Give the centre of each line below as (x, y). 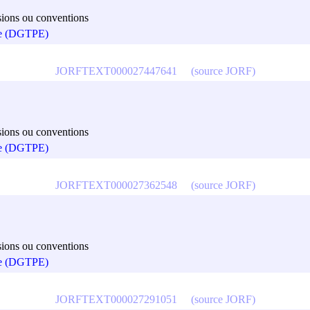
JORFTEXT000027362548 (116, 185)
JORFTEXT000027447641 (116, 71)
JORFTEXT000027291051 (116, 299)
